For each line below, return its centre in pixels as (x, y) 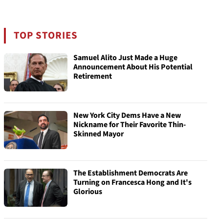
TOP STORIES (46, 35)
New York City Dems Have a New (127, 115)
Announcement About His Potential (133, 67)
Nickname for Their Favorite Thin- (130, 125)
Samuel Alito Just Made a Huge (125, 58)
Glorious (88, 192)
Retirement (93, 76)
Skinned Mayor (99, 134)
